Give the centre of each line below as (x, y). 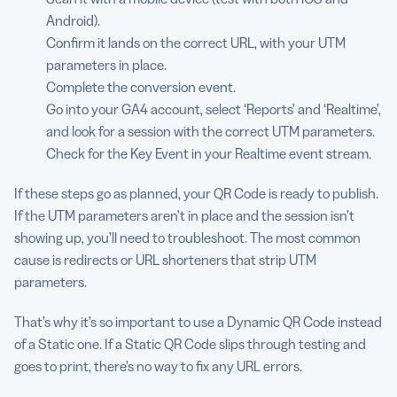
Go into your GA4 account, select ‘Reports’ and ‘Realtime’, (214, 109)
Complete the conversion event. (141, 87)
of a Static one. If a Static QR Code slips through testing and (190, 344)
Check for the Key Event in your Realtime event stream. (209, 154)
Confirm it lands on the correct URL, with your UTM (196, 43)
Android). (73, 21)
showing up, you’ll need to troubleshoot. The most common (187, 238)
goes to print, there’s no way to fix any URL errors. (158, 366)
